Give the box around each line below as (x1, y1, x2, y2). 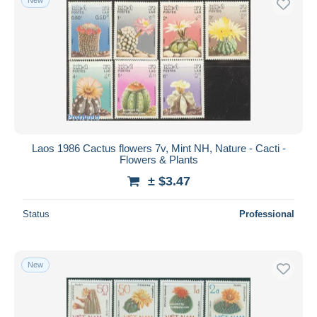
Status (23, 208, 50, 219)
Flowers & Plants (119, 153, 198, 166)
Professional (239, 208, 294, 219)
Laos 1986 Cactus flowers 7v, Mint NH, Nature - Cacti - (31, 142, 286, 154)
